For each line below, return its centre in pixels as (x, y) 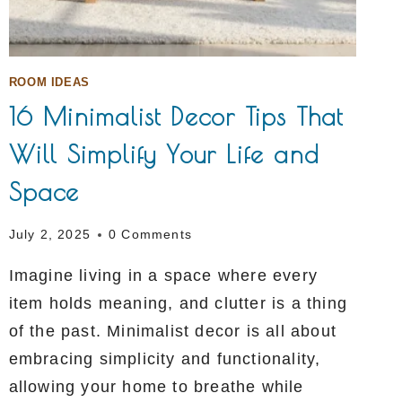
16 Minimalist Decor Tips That (176, 117)
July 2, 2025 (50, 235)
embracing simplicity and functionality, (165, 359)
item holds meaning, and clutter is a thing (178, 304)
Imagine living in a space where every (163, 276)
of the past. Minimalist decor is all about (173, 332)
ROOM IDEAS (49, 82)
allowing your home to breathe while (156, 387)
